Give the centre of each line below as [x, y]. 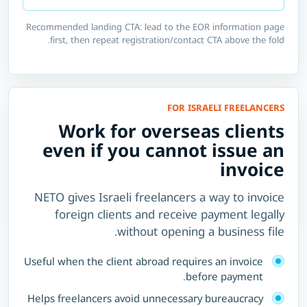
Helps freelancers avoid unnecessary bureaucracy [145, 298]
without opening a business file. [201, 231]
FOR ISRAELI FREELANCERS [226, 107]
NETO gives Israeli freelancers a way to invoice [159, 197]
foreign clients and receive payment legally [170, 214]
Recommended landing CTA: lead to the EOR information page [155, 27]
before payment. [224, 276]
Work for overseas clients [171, 131]
